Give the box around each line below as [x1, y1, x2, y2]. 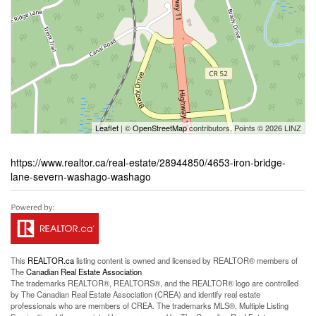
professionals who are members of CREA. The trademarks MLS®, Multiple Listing [11, 300, 288, 311]
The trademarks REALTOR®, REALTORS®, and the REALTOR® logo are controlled [11, 277, 298, 288]
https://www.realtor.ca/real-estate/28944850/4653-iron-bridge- [11, 155, 286, 169]
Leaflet [95, 122, 119, 133]
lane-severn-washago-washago [11, 169, 151, 183]
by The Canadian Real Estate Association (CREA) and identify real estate [11, 288, 260, 300]
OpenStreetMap [133, 122, 187, 133]
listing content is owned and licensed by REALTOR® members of [74, 255, 298, 266]
